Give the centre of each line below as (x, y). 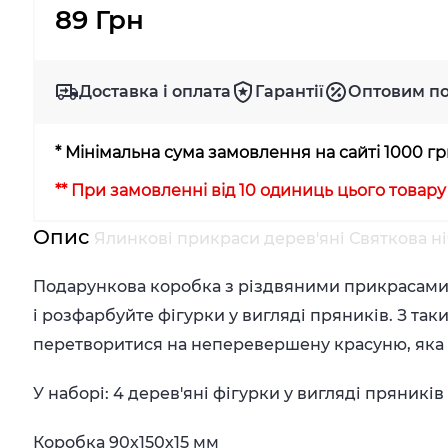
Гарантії (290, 91)
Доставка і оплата (155, 91)
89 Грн (100, 20)
